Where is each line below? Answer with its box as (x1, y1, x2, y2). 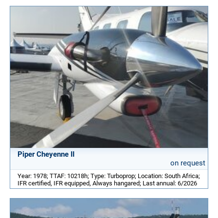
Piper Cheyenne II (18, 149, 74, 159)
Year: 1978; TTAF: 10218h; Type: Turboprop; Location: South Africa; (18, 172, 200, 180)
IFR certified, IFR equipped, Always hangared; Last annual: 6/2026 (18, 179, 197, 187)
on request (170, 158, 205, 167)
